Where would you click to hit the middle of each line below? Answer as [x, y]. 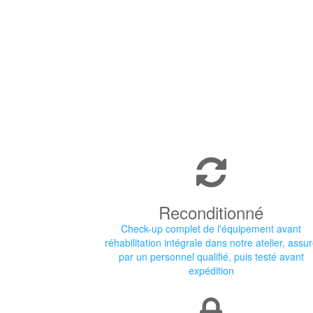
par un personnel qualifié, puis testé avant [211, 256]
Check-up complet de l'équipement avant [211, 228]
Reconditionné [211, 212]
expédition [211, 270]
